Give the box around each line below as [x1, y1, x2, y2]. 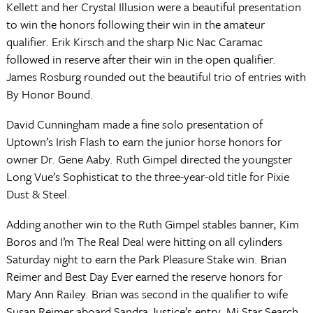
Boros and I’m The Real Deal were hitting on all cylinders [6, 233, 282, 250]
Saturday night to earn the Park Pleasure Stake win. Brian [6, 250, 286, 268]
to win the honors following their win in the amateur [6, 15, 265, 33]
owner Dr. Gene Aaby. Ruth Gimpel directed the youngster [6, 150, 292, 168]
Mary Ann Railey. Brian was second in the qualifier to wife [6, 285, 288, 303]
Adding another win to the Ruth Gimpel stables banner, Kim [6, 215, 299, 233]
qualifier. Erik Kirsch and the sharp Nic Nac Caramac [6, 33, 263, 50]
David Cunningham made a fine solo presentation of [6, 115, 263, 133]
